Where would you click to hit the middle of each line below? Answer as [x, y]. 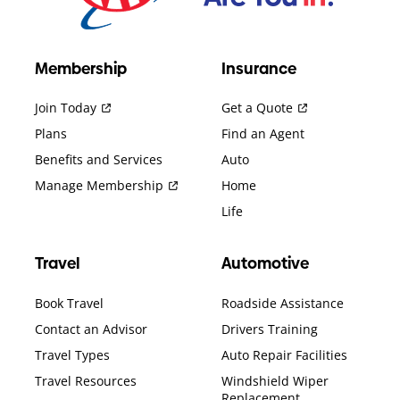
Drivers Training [270, 329]
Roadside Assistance [283, 304]
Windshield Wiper [275, 381]
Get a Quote [257, 108]
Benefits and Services [99, 160]
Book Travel [69, 304]
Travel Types [72, 355]
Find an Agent [263, 134]
